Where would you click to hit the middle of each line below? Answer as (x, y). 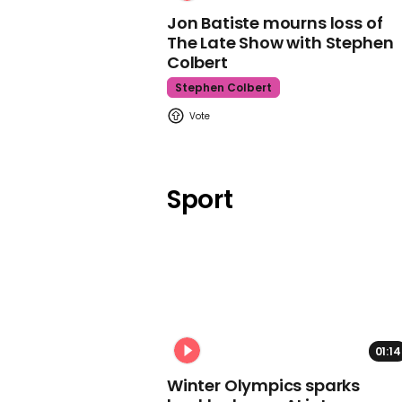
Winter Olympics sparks (264, 385)
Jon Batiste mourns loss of (275, 23)
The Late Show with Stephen (280, 43)
